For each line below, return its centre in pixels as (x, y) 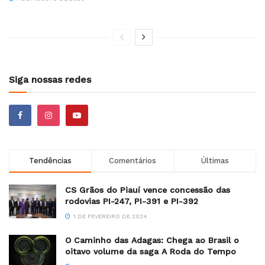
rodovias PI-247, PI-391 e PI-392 (132, 201)
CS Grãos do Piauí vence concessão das (148, 190)
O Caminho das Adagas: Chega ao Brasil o (152, 240)
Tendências (51, 161)
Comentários (133, 161)
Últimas (215, 161)
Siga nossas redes (50, 80)
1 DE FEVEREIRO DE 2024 (109, 216)
